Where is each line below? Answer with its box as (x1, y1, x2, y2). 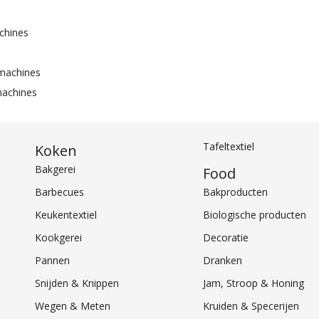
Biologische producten (202, 208, 306, 222)
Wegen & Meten (35, 299, 111, 313)
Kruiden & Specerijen (202, 299, 299, 313)
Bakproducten (202, 185, 268, 199)
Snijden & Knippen (35, 276, 120, 291)
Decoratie (202, 231, 249, 245)
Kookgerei (35, 231, 83, 245)
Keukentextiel (35, 208, 98, 222)
